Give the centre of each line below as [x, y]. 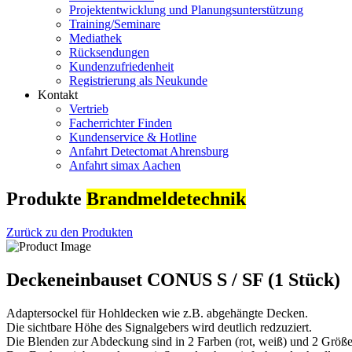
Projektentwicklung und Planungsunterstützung [186, 10]
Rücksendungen [109, 52]
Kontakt [58, 95]
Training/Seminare [115, 24]
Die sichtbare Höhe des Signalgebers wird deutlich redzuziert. [159, 327]
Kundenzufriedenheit [121, 66]
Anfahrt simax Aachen [125, 165]
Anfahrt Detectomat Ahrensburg [149, 151]
